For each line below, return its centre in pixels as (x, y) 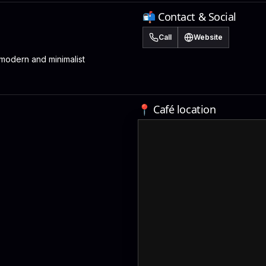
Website (208, 37)
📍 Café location (177, 109)
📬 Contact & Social (189, 17)
